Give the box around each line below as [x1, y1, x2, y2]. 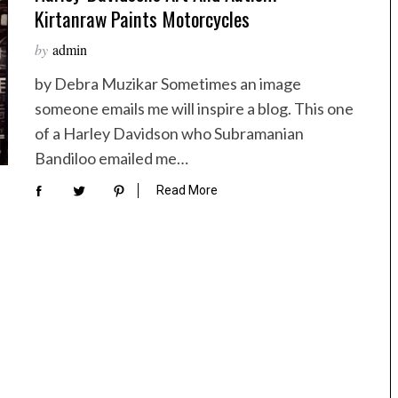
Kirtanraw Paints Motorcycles [35, 4, 250, 34]
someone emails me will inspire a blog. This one [35, 99, 354, 118]
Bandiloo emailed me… [35, 148, 188, 168]
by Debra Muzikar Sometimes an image [35, 74, 301, 93]
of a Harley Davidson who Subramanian [35, 123, 304, 143]
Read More [156, 183, 218, 198]
